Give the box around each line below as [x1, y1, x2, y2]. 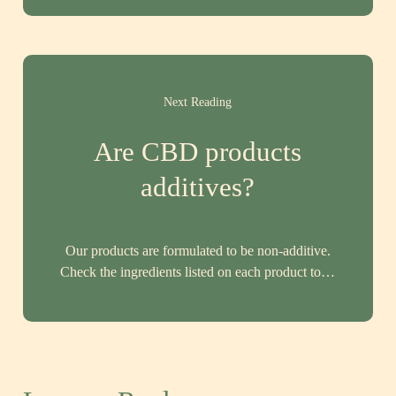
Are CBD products [94, 135, 302, 167]
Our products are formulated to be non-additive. [65, 242, 331, 258]
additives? [141, 171, 255, 202]
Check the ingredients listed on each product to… [60, 263, 336, 279]
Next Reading [164, 95, 232, 109]
